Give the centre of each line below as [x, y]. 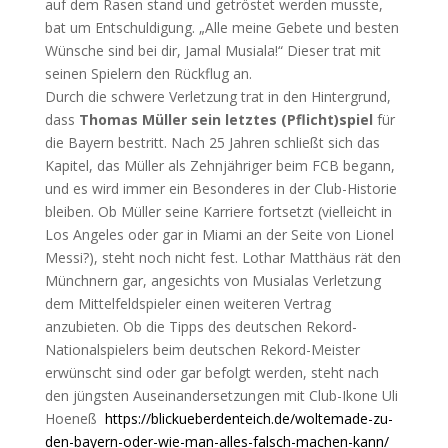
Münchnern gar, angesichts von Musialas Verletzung [212, 280]
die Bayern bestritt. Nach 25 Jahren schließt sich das [212, 142]
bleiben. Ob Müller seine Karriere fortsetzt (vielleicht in [218, 211]
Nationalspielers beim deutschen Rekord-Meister [202, 349]
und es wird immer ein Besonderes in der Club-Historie [220, 188]
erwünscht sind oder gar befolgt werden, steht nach [211, 372]
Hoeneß [72, 418]
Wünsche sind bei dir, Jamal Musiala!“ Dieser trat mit [212, 50]
